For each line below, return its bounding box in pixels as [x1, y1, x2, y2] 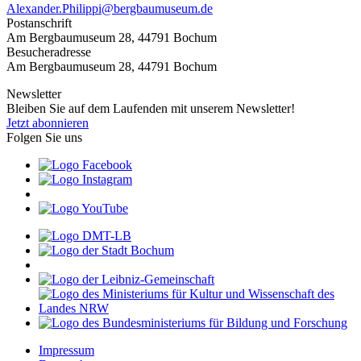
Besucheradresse [6, 45, 91, 60]
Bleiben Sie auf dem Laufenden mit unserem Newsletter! [6, 102, 295, 116]
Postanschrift [6, 16, 72, 31]
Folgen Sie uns [6, 131, 82, 145]
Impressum [39, 343, 94, 358]
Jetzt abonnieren [6, 116, 89, 131]
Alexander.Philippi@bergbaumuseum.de [6, 2, 213, 16]
